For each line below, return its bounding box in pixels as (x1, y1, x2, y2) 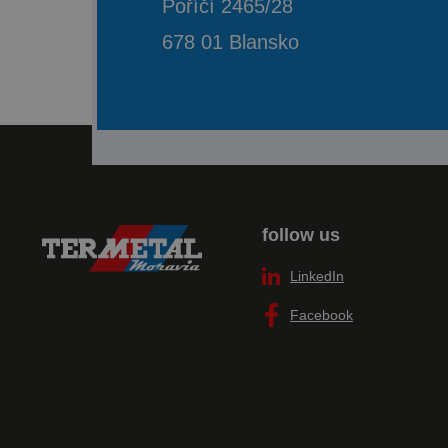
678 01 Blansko (162, 31, 299, 54)
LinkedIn (290, 268, 344, 285)
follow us (262, 225, 340, 246)
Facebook (290, 307, 353, 324)
